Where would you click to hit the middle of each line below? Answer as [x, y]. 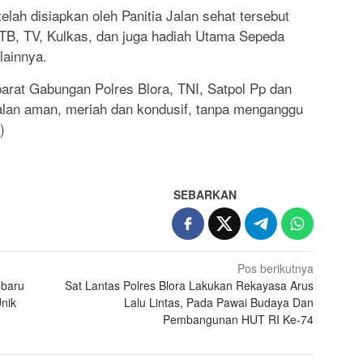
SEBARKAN [205, 194]
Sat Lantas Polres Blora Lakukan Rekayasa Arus [190, 285]
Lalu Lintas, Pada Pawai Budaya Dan [219, 302]
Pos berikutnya [276, 268]
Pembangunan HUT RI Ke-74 [239, 319]
